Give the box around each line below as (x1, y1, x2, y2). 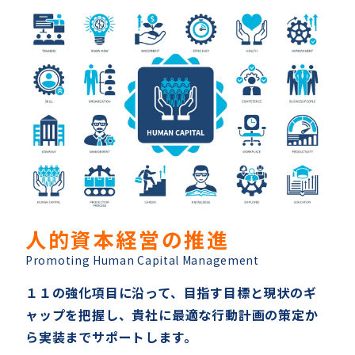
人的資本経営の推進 (25, 223, 230, 254)
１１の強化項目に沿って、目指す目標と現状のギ (25, 282, 317, 302)
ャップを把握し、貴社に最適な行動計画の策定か (25, 304, 319, 324)
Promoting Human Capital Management (25, 251, 259, 268)
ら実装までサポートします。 (25, 326, 197, 346)
